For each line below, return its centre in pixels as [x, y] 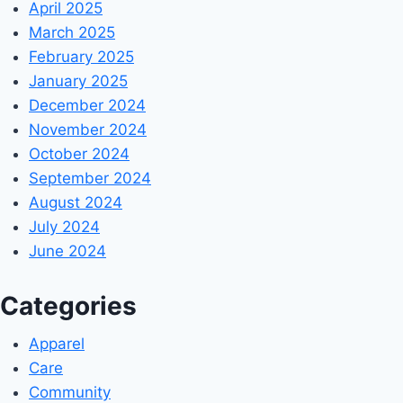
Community [70, 392]
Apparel [57, 343]
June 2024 [67, 251]
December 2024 [87, 106]
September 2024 [90, 179]
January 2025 [78, 81]
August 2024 [76, 203]
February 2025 [81, 57]
